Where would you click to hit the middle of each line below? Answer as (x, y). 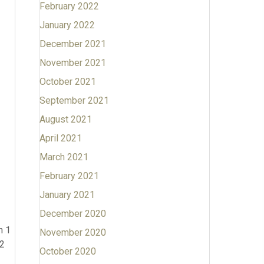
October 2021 (67, 82)
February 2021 (69, 176)
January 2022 (67, 25)
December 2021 (72, 44)
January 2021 (67, 195)
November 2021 (72, 63)
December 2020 (72, 214)
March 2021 (64, 157)
